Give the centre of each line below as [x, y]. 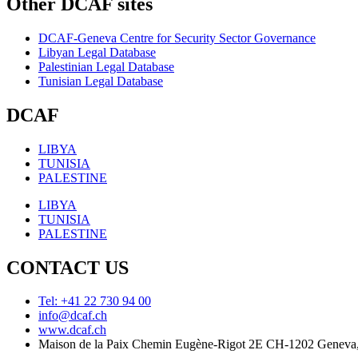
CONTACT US [68, 267]
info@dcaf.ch [73, 316]
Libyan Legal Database [97, 52]
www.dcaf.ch [72, 330]
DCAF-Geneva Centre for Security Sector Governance [177, 38]
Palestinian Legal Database [106, 66]
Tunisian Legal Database [101, 81]
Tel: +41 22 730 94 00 [95, 301]
